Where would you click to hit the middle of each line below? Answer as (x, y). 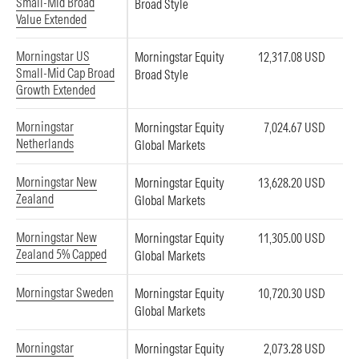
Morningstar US (53, 56)
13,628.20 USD (292, 183)
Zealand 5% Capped (61, 254)
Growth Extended (56, 90)
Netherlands (45, 143)
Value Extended (51, 19)
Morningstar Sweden (65, 292)
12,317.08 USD (292, 57)
